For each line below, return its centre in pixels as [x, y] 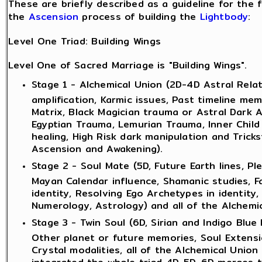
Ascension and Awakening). [97, 146]
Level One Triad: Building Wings [85, 42]
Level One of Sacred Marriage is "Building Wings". [128, 65]
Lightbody [224, 17]
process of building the [139, 17]
